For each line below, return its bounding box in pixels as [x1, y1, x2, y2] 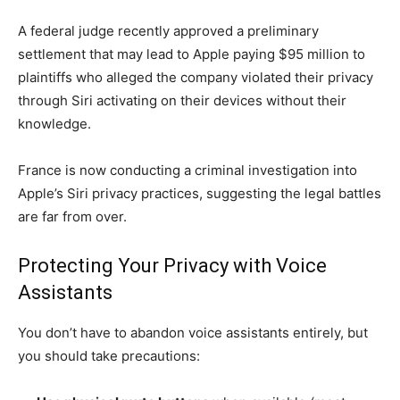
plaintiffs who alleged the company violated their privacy [18, 68, 373, 86]
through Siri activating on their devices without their [18, 91, 346, 109]
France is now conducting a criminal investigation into [18, 161, 357, 179]
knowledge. [18, 114, 91, 132]
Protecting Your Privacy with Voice [18, 254, 327, 277]
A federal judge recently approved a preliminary [18, 21, 319, 39]
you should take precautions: [18, 346, 200, 364]
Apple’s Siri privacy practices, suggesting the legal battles [18, 184, 381, 202]
